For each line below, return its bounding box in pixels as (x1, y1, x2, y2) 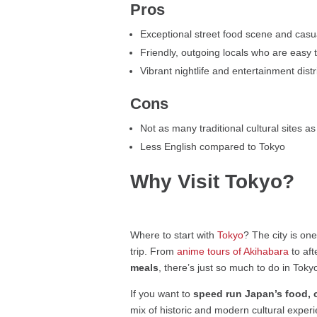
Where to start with (130, 229, 218, 241)
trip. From (130, 246, 178, 258)
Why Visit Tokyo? (130, 171, 295, 193)
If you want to (130, 288, 194, 300)
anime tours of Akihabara (177, 246, 289, 258)
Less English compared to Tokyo (140, 141, 286, 153)
